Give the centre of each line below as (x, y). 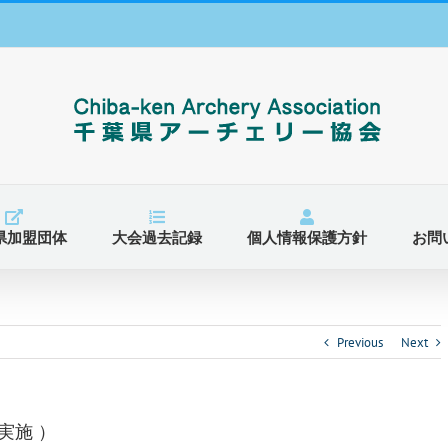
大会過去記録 (156, 237)
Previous (360, 342)
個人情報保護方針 (306, 237)
